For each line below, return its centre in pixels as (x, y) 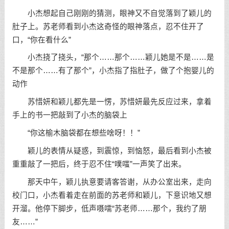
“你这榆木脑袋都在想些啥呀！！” (76, 133)
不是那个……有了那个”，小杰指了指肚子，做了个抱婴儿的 (113, 71)
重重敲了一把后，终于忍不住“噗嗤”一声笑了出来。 (99, 164)
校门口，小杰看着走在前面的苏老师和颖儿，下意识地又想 (112, 195)
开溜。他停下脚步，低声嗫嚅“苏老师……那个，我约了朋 (109, 208)
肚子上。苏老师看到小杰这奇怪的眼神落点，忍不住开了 (108, 26)
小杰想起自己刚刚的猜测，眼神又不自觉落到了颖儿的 (112, 13)
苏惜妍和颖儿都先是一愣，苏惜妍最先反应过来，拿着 (112, 102)
